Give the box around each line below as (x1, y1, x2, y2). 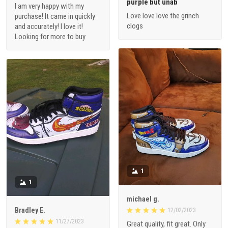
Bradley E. (15, 206, 45, 214)
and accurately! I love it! (15, 22, 83, 32)
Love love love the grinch (127, 11, 199, 21)
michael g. (127, 195, 159, 204)
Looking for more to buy (15, 32, 85, 42)
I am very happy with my (15, 2, 84, 11)
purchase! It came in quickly (15, 12, 95, 21)
